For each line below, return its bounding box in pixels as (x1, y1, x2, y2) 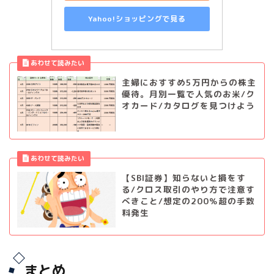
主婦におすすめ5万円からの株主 (121, 76, 256, 88)
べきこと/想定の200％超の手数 (121, 195, 255, 207)
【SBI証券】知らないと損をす (121, 172, 246, 184)
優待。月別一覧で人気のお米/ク (121, 87, 255, 100)
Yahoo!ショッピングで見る (88, 13, 186, 24)
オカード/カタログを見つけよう (121, 99, 255, 111)
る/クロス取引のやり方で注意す (121, 183, 255, 196)
